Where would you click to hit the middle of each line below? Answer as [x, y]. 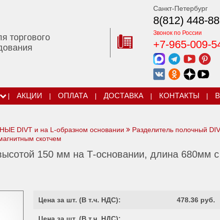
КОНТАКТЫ [179, 96]
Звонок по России [178, 33]
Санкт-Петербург [181, 8]
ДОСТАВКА [123, 96]
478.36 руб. [196, 200]
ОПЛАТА [73, 96]
